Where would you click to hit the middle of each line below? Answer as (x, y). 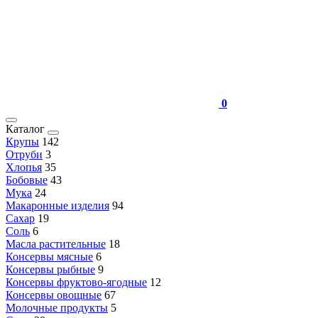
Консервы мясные (49, 257)
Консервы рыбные (50, 269)
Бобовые (27, 180)
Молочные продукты (57, 308)
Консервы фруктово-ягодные (76, 282)
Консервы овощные (54, 295)
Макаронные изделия (57, 205)
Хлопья (24, 167)
